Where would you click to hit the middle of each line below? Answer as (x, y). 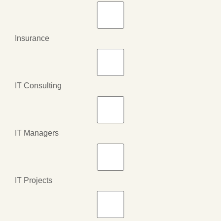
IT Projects (34, 180)
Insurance (32, 38)
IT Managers (37, 133)
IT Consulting (38, 85)
